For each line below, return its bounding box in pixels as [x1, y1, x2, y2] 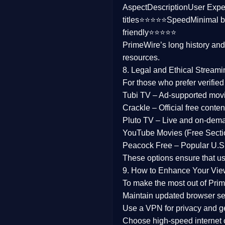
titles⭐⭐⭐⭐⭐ [123, 16, 167, 24]
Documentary [33, 142, 89, 152]
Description [147, 3, 188, 12]
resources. [123, 53, 160, 62]
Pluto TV [123, 116, 154, 125]
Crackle [123, 103, 150, 112]
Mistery [33, 55, 64, 65]
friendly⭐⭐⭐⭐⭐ [123, 28, 176, 37]
